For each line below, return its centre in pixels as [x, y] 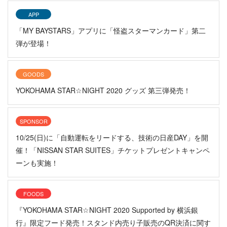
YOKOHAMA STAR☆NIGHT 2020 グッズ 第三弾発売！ [103, 90]
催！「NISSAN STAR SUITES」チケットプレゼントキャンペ [113, 150]
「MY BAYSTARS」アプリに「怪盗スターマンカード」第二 [111, 30]
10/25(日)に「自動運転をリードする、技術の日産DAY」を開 [112, 137]
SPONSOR [33, 121]
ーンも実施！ [37, 162]
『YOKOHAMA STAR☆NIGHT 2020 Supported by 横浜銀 [107, 210]
